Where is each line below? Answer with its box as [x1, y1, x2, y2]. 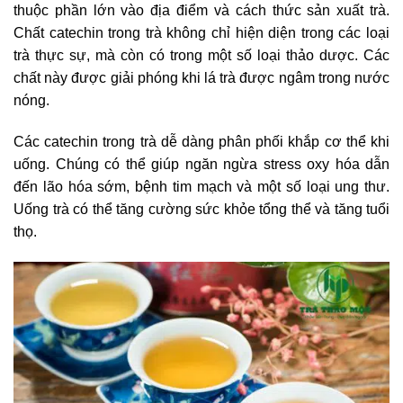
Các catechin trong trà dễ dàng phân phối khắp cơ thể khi [13, 133, 390, 149]
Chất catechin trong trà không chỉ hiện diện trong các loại [13, 25, 390, 41]
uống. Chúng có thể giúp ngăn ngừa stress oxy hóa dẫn [13, 156, 390, 172]
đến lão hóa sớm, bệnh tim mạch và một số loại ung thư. [13, 178, 390, 194]
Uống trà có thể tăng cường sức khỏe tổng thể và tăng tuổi [13, 201, 390, 217]
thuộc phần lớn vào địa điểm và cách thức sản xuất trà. [13, 3, 390, 19]
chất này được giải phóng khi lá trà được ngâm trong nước [13, 70, 390, 86]
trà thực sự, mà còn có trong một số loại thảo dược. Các [13, 48, 390, 64]
